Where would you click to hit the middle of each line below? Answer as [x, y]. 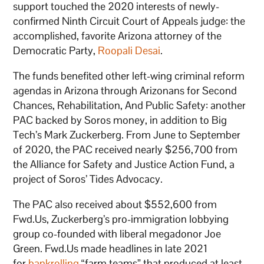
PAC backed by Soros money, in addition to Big [120, 120]
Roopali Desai [129, 51]
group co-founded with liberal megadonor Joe [117, 234]
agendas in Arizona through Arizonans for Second [125, 91]
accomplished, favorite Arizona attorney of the [118, 36]
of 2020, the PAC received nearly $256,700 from [126, 150]
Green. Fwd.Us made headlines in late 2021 [110, 249]
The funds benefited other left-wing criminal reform [129, 76]
